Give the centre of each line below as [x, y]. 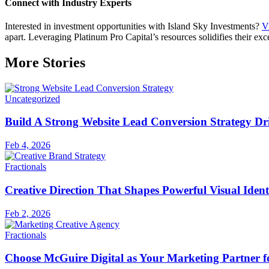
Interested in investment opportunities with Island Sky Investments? [133, 26]
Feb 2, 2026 [28, 213]
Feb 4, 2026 [28, 145]
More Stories [45, 62]
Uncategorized [32, 98]
